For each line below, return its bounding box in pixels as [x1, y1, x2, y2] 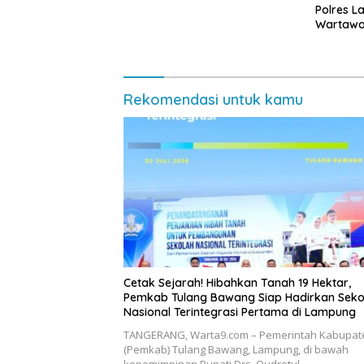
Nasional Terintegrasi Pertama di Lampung [123, 305, 356, 320]
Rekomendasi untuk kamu [123, 89, 303, 109]
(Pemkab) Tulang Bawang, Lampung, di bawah [123, 342, 349, 357]
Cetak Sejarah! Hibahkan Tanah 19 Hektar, [123, 275, 351, 291]
